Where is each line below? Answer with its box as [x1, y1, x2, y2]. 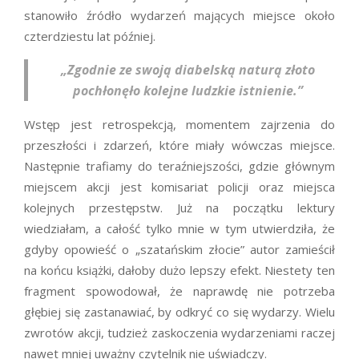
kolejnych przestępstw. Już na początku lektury [24, 200, 335, 216]
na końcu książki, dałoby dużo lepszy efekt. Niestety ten [24, 262, 335, 279]
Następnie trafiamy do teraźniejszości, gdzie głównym [24, 158, 335, 175]
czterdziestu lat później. [24, 28, 155, 45]
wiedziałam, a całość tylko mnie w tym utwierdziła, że [24, 220, 335, 237]
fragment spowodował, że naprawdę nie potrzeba [24, 283, 335, 300]
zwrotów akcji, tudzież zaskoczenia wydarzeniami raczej [24, 325, 335, 341]
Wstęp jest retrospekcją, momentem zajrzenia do [24, 116, 335, 133]
